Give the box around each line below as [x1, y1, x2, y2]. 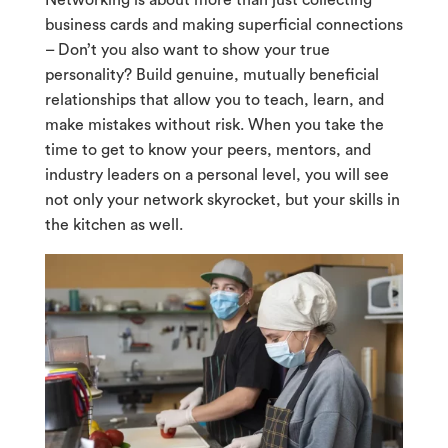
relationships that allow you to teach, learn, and [44, 92, 384, 109]
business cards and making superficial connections [44, 17, 403, 34]
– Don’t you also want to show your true [44, 42, 330, 59]
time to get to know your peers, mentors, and [44, 142, 371, 159]
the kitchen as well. [44, 217, 183, 234]
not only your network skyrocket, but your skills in [44, 192, 400, 209]
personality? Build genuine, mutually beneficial [44, 67, 379, 84]
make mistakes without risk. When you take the [44, 117, 384, 134]
